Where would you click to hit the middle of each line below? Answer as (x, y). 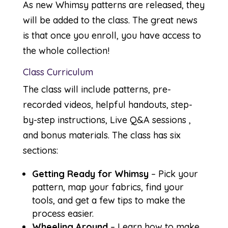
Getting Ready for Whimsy (90, 174)
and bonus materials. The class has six (102, 135)
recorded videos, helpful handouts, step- (107, 105)
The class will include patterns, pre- (97, 89)
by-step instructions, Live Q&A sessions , (107, 120)
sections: (40, 150)
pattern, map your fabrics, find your (108, 187)
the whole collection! (66, 51)
